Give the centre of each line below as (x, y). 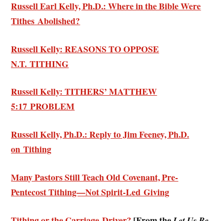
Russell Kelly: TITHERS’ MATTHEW (84, 92)
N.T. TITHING (40, 63)
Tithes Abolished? (46, 20)
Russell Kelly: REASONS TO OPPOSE (85, 49)
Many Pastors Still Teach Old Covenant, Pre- (95, 177)
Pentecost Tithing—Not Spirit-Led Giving (90, 192)
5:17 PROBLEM (43, 106)
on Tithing (31, 149)
